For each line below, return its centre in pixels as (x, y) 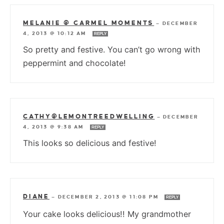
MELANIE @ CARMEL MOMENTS (89, 23)
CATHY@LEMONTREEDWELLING (89, 117)
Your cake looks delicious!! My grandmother (107, 214)
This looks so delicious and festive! (90, 143)
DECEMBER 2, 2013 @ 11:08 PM (109, 197)
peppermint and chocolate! (74, 63)
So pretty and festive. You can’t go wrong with (112, 50)
